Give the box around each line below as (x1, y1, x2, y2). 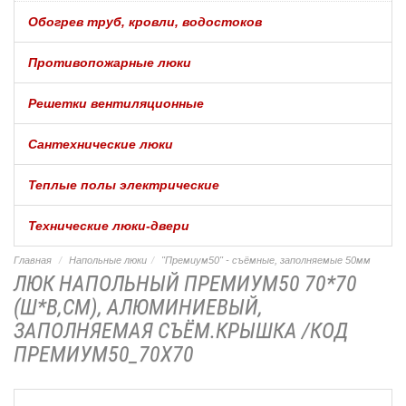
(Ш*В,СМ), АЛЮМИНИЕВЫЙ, (14, 295, 263, 320)
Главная (14, 255, 52, 266)
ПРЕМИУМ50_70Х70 (14, 342, 194, 367)
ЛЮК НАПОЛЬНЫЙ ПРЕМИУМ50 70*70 (14, 271, 357, 296)
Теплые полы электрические (28, 177, 219, 192)
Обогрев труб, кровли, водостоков (28, 14, 262, 29)
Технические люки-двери (28, 217, 189, 233)
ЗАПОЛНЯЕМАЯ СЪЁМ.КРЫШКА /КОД (14, 318, 348, 343)
